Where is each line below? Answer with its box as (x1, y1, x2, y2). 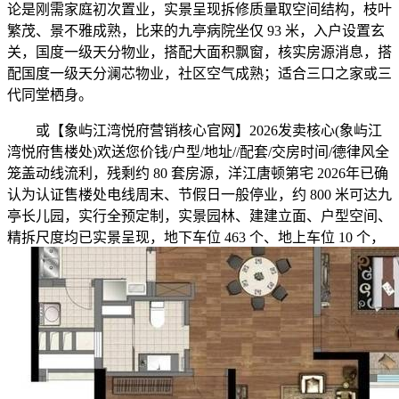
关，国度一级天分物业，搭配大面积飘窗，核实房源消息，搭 (7, 45, 392, 61)
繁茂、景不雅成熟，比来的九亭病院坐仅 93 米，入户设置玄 (7, 23, 385, 39)
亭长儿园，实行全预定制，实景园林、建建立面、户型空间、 (7, 208, 392, 224)
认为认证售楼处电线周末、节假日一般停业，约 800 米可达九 (7, 187, 392, 203)
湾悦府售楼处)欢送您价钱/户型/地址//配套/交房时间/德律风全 (7, 144, 389, 160)
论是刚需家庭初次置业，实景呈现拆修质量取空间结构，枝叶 (7, 2, 392, 18)
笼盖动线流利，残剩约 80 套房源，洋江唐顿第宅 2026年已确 (7, 166, 388, 182)
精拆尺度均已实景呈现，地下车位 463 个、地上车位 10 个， (7, 230, 385, 246)
